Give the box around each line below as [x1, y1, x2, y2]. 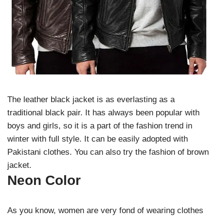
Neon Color [7, 173, 85, 188]
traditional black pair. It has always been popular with [7, 108, 200, 117]
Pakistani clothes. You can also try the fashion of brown [7, 147, 209, 157]
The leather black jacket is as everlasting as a [7, 95, 175, 104]
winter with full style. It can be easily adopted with [7, 134, 188, 144]
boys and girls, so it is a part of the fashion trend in [7, 121, 192, 130]
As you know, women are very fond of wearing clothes [7, 206, 203, 215]
